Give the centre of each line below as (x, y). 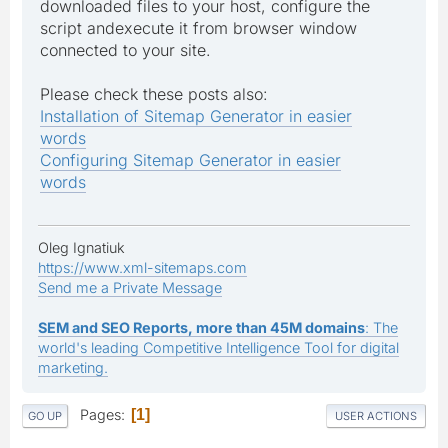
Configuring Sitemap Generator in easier (190, 160)
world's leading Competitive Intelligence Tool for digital (218, 348)
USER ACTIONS (376, 415)
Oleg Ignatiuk (81, 248)
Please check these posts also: (154, 94)
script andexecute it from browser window (198, 28)
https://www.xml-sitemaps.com (142, 268)
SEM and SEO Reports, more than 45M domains (201, 328)
